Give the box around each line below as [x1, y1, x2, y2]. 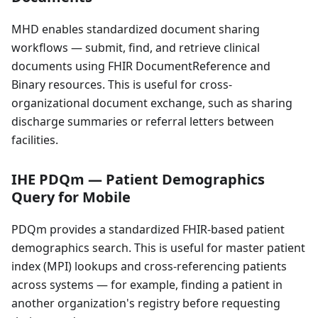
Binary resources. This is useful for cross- [11, 77, 232, 93]
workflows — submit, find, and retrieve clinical [11, 40, 260, 56]
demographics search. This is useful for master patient [11, 240, 305, 256]
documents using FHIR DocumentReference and [11, 58, 270, 75]
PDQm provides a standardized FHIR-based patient [11, 221, 285, 238]
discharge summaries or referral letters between [11, 114, 274, 130]
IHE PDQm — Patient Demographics [11, 170, 265, 190]
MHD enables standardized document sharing [11, 21, 260, 38]
